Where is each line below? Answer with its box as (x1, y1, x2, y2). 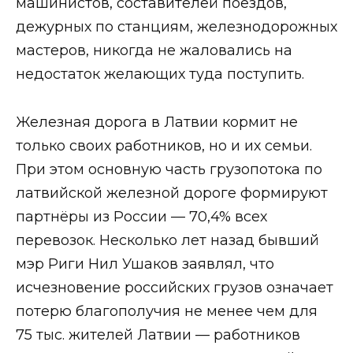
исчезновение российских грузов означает (16, 278, 333, 296)
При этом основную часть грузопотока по (16, 160, 322, 178)
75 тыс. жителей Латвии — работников (16, 325, 300, 344)
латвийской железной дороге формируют (16, 184, 328, 202)
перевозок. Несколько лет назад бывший (16, 231, 319, 249)
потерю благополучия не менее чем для (16, 302, 318, 320)
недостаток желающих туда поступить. (16, 65, 304, 84)
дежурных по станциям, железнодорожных (16, 18, 337, 36)
